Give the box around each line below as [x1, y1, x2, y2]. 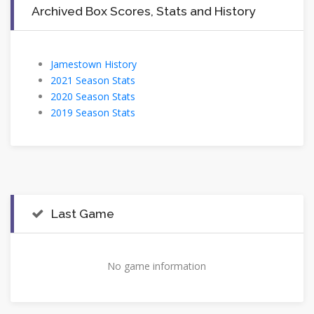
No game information [107, 259, 207, 273]
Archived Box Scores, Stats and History [32, 4, 256, 19]
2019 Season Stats [50, 106, 135, 120]
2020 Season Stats [50, 90, 135, 104]
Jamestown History [50, 57, 137, 71]
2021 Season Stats [50, 74, 135, 88]
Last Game [51, 206, 114, 221]
